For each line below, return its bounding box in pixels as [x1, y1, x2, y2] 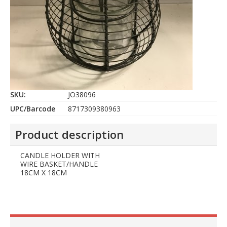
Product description [15, 127, 124, 142]
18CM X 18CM [20, 168, 67, 178]
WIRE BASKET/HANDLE [20, 159, 98, 169]
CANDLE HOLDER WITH [20, 150, 100, 161]
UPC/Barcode [10, 104, 55, 114]
